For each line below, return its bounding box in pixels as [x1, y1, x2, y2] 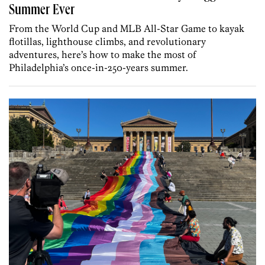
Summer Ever [9, 4, 75, 19]
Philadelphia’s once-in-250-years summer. [9, 62, 188, 74]
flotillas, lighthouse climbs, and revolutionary [9, 35, 206, 48]
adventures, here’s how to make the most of [9, 49, 196, 61]
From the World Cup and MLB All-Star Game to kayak [9, 22, 244, 35]
